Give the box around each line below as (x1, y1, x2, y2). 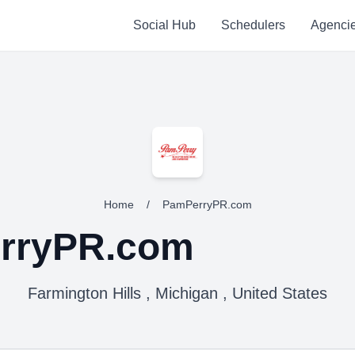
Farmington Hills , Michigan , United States (28, 284, 327, 302)
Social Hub (132, 18, 196, 32)
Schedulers (220, 18, 285, 32)
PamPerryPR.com (162, 198, 252, 211)
